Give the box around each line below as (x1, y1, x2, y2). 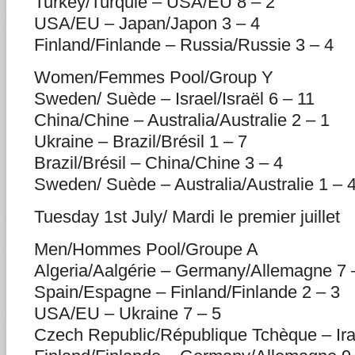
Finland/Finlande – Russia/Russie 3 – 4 (34, 35, 334, 55)
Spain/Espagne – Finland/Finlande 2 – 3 (34, 282, 340, 302)
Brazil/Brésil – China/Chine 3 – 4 (34, 153, 283, 173)
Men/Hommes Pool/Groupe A (34, 239, 258, 259)
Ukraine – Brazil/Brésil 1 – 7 (34, 132, 247, 151)
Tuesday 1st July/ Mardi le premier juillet (34, 207, 340, 227)
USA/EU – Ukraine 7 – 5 (34, 303, 221, 323)
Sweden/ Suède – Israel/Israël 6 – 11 (34, 89, 315, 109)
